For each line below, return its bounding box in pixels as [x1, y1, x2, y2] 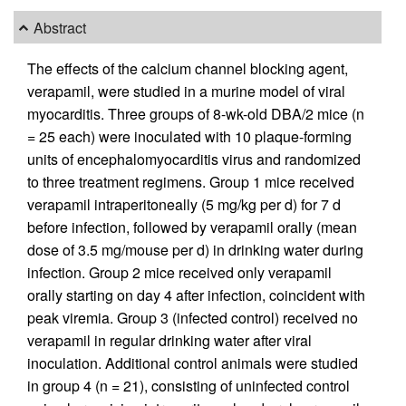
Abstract [34, 16, 87, 38]
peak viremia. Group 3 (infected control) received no [27, 307, 358, 329]
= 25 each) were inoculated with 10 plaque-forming [27, 126, 352, 148]
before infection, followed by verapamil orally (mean [27, 217, 357, 238]
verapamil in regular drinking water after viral [27, 330, 312, 352]
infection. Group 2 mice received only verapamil [27, 262, 332, 284]
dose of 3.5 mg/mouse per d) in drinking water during [27, 239, 363, 261]
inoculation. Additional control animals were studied [27, 353, 358, 374]
